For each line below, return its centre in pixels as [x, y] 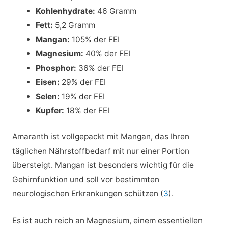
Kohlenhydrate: [66, 11]
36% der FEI [101, 68]
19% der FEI [82, 96]
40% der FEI [107, 53]
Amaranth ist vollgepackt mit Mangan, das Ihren [101, 137]
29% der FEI [83, 82]
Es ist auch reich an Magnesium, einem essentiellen [107, 220]
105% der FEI [95, 39]
